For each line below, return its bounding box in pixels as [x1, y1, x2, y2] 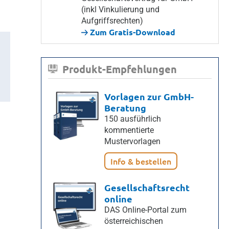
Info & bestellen [110, 155, 171, 167]
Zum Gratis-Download [87, 27, 175, 37]
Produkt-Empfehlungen [62, 62, 177, 76]
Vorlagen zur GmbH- [104, 90, 194, 102]
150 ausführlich [104, 114, 161, 124]
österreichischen [104, 216, 163, 226]
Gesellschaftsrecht [104, 181, 190, 193]
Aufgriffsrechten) [81, 16, 143, 26]
